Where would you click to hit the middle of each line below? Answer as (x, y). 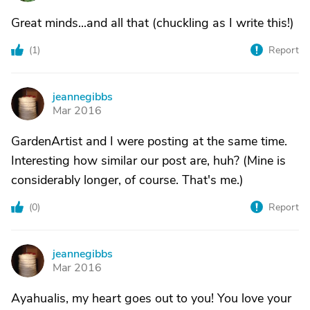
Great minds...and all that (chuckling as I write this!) (153, 23)
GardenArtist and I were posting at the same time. (149, 141)
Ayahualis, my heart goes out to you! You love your (151, 298)
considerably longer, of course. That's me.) (127, 180)
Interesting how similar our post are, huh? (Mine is (148, 161)
